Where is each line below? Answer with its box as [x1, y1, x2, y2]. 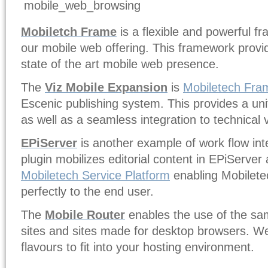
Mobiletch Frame [21, 25, 117, 39]
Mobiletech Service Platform [21, 169, 170, 182]
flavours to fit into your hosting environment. [21, 240, 254, 254]
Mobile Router [45, 208, 125, 222]
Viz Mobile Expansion [45, 81, 167, 95]
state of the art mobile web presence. [21, 57, 219, 71]
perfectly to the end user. [21, 185, 154, 199]
